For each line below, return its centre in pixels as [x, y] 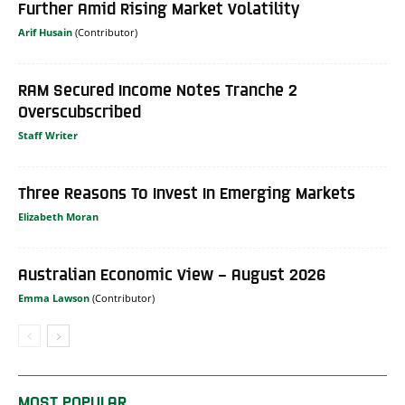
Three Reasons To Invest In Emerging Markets [187, 192]
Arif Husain [45, 32]
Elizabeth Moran [58, 217]
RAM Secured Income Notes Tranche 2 [158, 89]
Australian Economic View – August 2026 [172, 273]
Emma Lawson [54, 298]
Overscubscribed [80, 111]
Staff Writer [48, 135]
